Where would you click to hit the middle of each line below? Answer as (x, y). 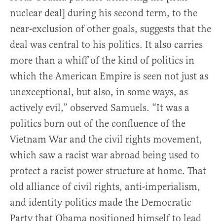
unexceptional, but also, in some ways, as (99, 92)
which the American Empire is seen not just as (109, 76)
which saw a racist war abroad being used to (105, 155)
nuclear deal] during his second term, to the (104, 13)
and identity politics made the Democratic (101, 203)
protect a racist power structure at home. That (108, 171)
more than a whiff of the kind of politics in (102, 60)
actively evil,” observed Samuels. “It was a (100, 108)
